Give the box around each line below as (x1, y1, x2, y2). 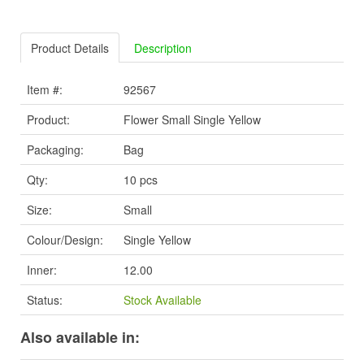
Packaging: (27, 141, 84, 158)
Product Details (31, 40, 109, 57)
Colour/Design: (27, 232, 103, 249)
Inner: (27, 262, 57, 279)
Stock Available (123, 292, 201, 309)
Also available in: (20, 327, 140, 349)
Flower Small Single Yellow (123, 111, 261, 128)
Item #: (27, 81, 63, 98)
